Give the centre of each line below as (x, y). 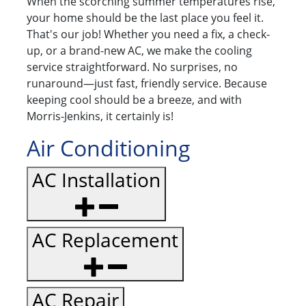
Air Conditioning (109, 148)
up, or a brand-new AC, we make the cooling (139, 51)
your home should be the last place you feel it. (145, 18)
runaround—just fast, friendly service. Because (147, 84)
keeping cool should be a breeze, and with (134, 100)
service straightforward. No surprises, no (132, 67)
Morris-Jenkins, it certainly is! (100, 116)
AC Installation (96, 180)
